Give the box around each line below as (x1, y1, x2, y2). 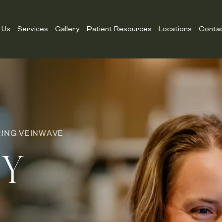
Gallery (55, 25, 80, 33)
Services (17, 25, 48, 33)
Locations (158, 25, 192, 33)
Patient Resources (86, 25, 152, 33)
